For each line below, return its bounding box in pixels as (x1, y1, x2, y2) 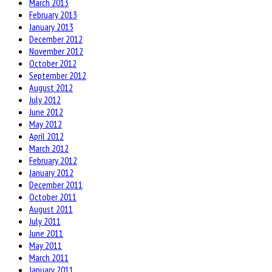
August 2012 (29, 81, 73, 94)
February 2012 (29, 154, 77, 167)
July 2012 (29, 93, 61, 106)
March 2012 (29, 142, 69, 155)
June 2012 (29, 106, 63, 118)
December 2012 (29, 33, 83, 46)
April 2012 (29, 130, 64, 143)
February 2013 (29, 8, 77, 21)
